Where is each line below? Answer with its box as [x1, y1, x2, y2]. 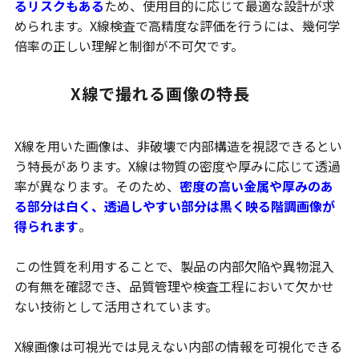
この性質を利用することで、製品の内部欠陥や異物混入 [14, 256, 334, 276]
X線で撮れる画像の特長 [70, 82, 250, 106]
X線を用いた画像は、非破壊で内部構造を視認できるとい [14, 136, 342, 156]
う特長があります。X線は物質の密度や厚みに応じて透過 [14, 156, 341, 176]
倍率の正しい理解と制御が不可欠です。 [14, 36, 244, 56]
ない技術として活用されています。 [14, 296, 218, 317]
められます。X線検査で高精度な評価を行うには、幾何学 [14, 16, 341, 36]
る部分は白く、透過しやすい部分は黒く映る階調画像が [14, 196, 335, 216]
